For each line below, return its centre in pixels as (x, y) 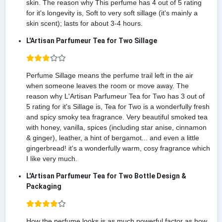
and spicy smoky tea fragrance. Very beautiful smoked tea (117, 117)
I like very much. (52, 159)
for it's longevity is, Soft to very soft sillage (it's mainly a (112, 13)
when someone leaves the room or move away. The (107, 86)
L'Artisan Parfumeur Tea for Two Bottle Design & (106, 176)
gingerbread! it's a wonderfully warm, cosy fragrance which (118, 148)
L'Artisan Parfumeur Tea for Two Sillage (91, 41)
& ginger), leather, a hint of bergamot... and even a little (112, 138)
